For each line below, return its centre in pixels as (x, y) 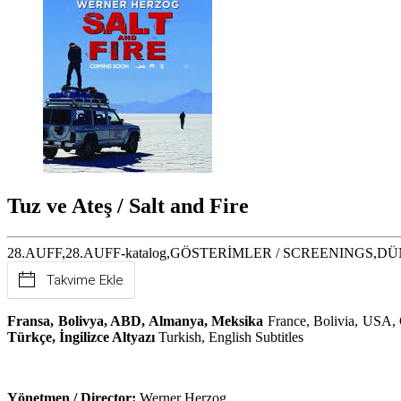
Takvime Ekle (85, 280)
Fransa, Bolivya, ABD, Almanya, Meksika (137, 320)
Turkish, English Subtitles (231, 337)
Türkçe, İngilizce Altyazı (83, 337)
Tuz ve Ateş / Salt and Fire (128, 205)
